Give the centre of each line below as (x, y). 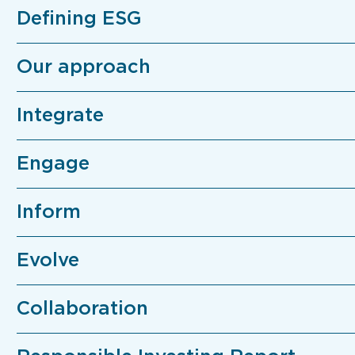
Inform (48, 213)
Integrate (60, 116)
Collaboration (82, 309)
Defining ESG (79, 19)
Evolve (48, 261)
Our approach (83, 68)
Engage (53, 164)
